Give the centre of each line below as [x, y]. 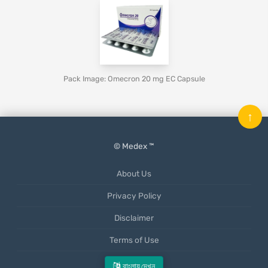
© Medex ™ [134, 146]
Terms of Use [134, 240]
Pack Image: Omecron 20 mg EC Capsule [134, 79]
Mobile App [134, 262]
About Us [134, 173]
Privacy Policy [134, 196]
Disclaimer [134, 218]
